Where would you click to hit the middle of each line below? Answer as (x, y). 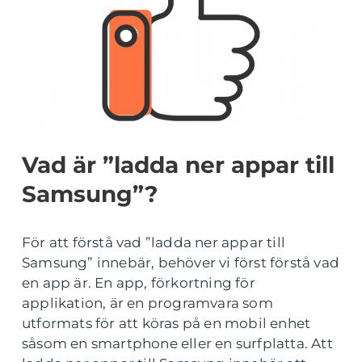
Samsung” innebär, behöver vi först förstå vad (181, 263)
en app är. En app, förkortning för (139, 283)
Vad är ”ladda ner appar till (178, 165)
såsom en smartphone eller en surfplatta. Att (177, 343)
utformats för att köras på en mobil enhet (166, 323)
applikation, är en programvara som (147, 303)
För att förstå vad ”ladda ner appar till (154, 242)
